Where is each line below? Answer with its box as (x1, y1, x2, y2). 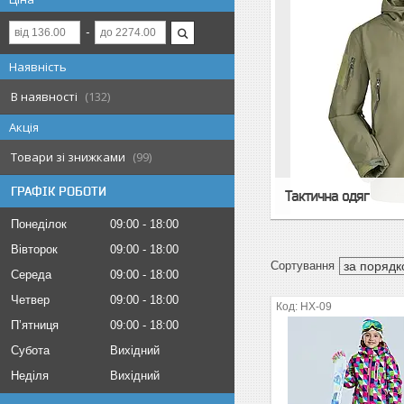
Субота (11, 344, 50, 357)
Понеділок (11, 217, 67, 231)
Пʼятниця (11, 318, 59, 332)
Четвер (11, 293, 50, 307)
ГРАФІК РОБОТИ (11, 184, 106, 198)
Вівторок (11, 243, 58, 256)
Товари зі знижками (11, 149, 125, 165)
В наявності (11, 88, 78, 105)
